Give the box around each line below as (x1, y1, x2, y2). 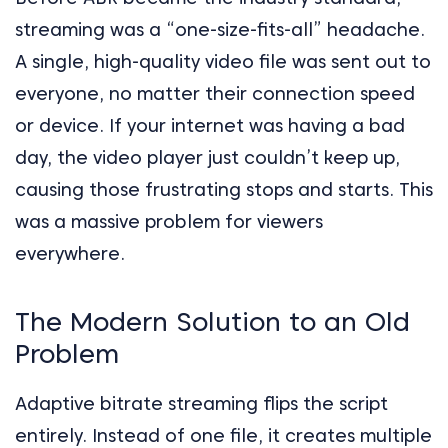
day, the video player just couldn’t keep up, (15, 146, 400, 168)
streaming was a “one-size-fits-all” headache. (15, 18, 425, 40)
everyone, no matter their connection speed (15, 82, 415, 104)
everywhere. (15, 242, 125, 264)
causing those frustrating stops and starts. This (15, 178, 433, 200)
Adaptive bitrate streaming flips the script (15, 392, 388, 414)
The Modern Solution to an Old (15, 305, 410, 337)
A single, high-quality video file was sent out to (15, 50, 431, 72)
